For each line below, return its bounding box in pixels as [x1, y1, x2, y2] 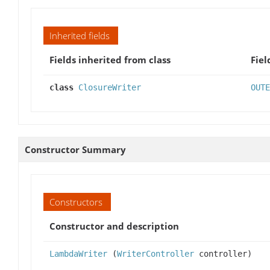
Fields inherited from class [49, 53, 171, 66]
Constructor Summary [25, 143, 126, 155]
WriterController [117, 248, 194, 259]
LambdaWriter [49, 248, 107, 259]
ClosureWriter [78, 82, 141, 92]
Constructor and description [49, 219, 179, 232]
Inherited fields [49, 29, 110, 42]
